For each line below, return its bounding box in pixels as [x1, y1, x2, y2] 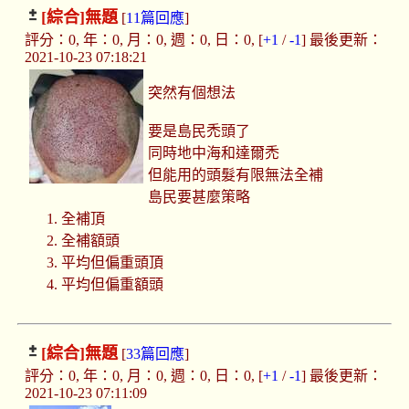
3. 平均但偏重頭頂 [46, 255, 163, 271]
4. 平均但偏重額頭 [46, 277, 163, 293]
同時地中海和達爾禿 [148, 145, 280, 162]
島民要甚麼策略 [148, 189, 251, 205]
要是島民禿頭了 [148, 123, 251, 140]
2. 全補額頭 [46, 233, 120, 249]
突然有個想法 [148, 85, 236, 101]
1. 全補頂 [46, 211, 105, 227]
